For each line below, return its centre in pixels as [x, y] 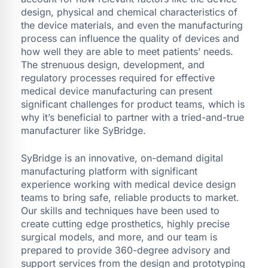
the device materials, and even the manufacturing [132, 25]
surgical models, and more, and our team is [119, 237]
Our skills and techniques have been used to [120, 210]
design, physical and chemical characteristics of [129, 12]
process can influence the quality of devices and [130, 38]
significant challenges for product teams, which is [133, 104]
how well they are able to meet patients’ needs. [127, 51]
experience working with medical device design [128, 184]
